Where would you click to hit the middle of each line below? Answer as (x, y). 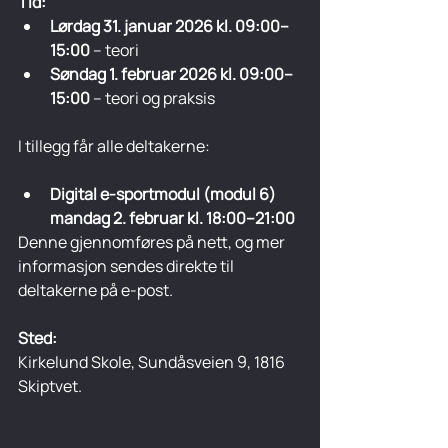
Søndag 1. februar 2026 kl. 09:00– (171, 74)
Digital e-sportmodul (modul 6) (164, 194)
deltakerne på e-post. (95, 290)
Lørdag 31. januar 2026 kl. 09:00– (169, 26)
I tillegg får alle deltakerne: (114, 146)
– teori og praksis (152, 98)
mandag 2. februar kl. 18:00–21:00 (172, 218)
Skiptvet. (50, 386)
